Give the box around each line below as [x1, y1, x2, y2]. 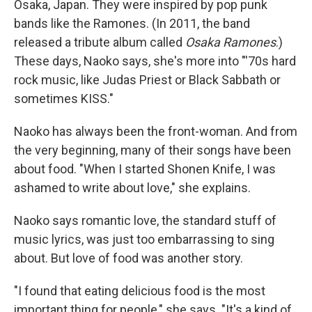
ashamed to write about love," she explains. [14, 180, 251, 195]
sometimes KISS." [14, 91, 114, 106]
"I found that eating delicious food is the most [14, 283, 265, 298]
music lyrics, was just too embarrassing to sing [14, 231, 274, 247]
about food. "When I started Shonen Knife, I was [14, 161, 276, 176]
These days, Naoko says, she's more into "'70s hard [14, 53, 296, 68]
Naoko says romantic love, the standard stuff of [14, 212, 276, 228]
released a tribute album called [14, 34, 185, 49]
